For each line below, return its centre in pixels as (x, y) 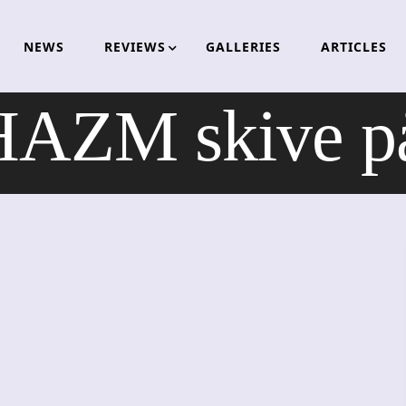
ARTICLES (353, 46)
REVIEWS (135, 46)
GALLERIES (243, 46)
